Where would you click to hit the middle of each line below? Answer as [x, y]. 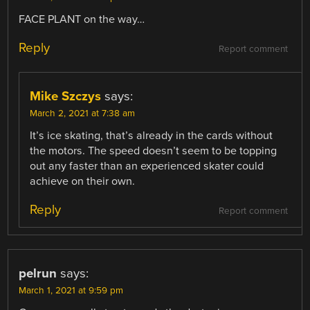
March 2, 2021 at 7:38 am [83, 113]
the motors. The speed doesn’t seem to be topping [154, 151]
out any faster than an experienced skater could [147, 166]
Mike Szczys [66, 96]
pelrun [38, 274]
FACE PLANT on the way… [82, 19]
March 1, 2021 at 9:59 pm [71, 291]
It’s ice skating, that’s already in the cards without [152, 135]
